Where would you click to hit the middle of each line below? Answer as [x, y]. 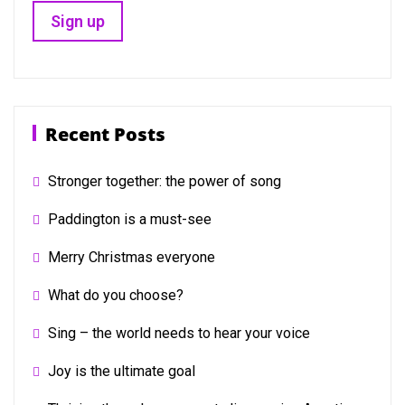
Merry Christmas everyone [132, 257]
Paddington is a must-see [130, 219]
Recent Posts [105, 134]
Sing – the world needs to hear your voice [179, 333]
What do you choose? [116, 295]
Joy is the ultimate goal [122, 371]
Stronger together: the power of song [165, 181]
